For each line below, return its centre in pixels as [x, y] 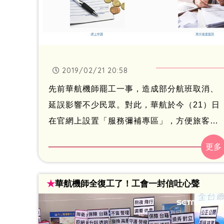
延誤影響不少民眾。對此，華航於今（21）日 [134, 105]
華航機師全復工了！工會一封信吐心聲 [127, 183]
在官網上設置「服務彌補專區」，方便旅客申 [133, 121]
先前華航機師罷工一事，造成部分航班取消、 [133, 89]
